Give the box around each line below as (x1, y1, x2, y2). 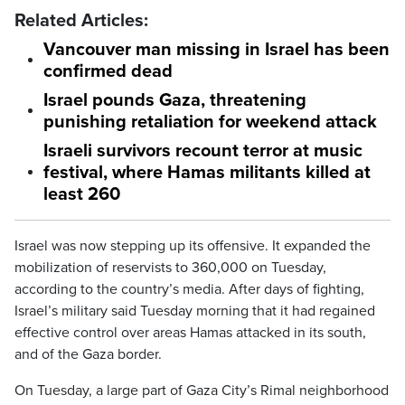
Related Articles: (14, 10, 148, 32)
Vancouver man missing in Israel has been (43, 39, 390, 61)
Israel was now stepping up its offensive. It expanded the (14, 237, 371, 255)
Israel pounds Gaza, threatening (43, 89, 306, 111)
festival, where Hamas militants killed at (43, 162, 371, 184)
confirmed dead (43, 61, 173, 82)
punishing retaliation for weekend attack (43, 111, 377, 133)
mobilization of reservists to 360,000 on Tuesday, (14, 259, 326, 277)
